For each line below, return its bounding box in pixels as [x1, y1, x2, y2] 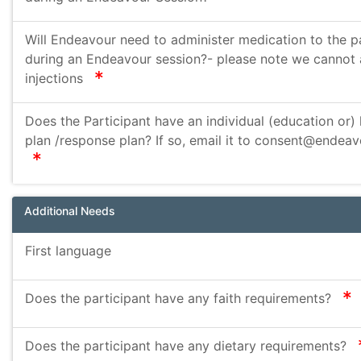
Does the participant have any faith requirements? [25, 290, 335, 306]
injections [25, 70, 87, 86]
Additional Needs [24, 204, 115, 218]
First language [25, 243, 111, 259]
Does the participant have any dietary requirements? [25, 338, 351, 354]
